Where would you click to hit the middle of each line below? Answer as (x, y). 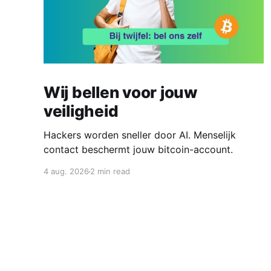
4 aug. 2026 (66, 171)
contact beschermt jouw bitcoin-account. (138, 150)
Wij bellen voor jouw (120, 93)
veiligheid (81, 111)
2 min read (110, 171)
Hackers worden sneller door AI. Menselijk (140, 135)
